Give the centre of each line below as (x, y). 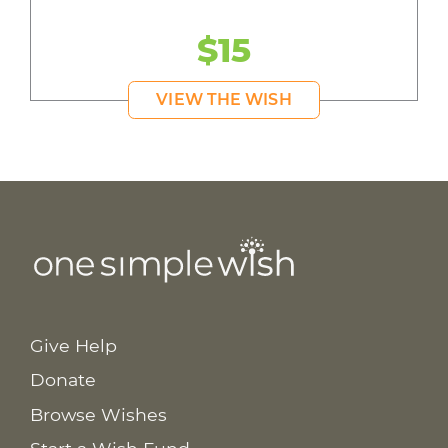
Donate (62, 380)
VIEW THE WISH (224, 100)
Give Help (73, 345)
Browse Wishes (98, 414)
